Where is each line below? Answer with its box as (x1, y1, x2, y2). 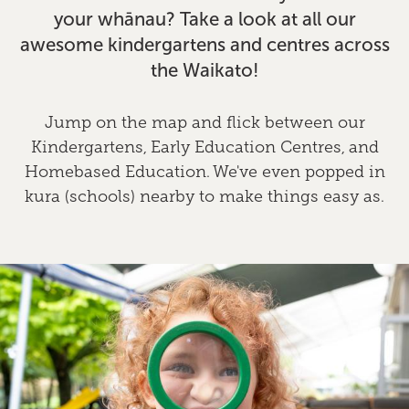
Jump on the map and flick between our (44, 113, 365, 131)
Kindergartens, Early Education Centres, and (30, 138, 379, 156)
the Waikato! (150, 60, 259, 80)
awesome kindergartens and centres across (19, 35, 390, 55)
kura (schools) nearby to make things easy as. (25, 187, 384, 205)
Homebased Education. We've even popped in (24, 163, 385, 181)
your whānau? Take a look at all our (53, 9, 356, 29)
